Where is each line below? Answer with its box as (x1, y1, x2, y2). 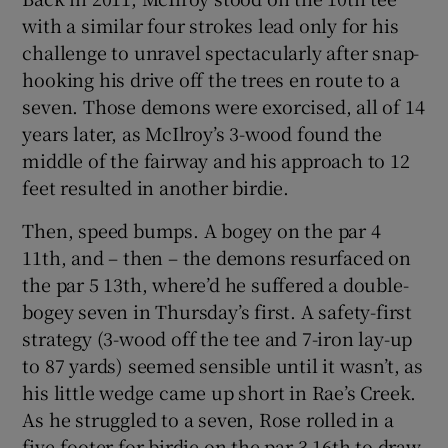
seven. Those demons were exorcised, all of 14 (22, 92, 425, 119)
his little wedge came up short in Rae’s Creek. (22, 378, 417, 405)
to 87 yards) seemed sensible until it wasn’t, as (22, 351, 423, 378)
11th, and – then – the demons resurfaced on (22, 243, 411, 270)
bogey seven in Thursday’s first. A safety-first (22, 297, 413, 324)
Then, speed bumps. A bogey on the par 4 (22, 216, 381, 243)
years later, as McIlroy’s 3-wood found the (22, 119, 383, 146)
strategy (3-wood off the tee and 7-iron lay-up (22, 324, 413, 351)
